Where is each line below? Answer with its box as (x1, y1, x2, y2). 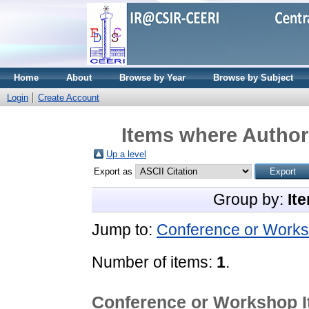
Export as (94, 166, 135, 177)
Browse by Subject (213, 72, 293, 83)
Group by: (212, 190, 288, 208)
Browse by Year (119, 72, 186, 83)
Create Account (38, 92, 99, 103)
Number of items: (92, 252, 217, 271)
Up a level (106, 148, 146, 159)
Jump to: (92, 220, 157, 239)
